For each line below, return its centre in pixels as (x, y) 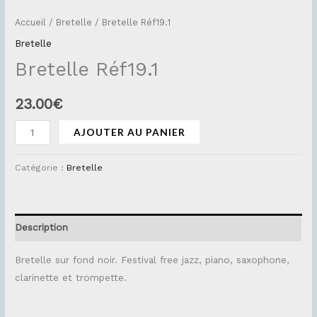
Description (42, 227)
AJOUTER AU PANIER (130, 132)
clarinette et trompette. (71, 277)
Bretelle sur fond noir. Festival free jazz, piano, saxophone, (152, 259)
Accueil (31, 22)
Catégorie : (41, 167)
